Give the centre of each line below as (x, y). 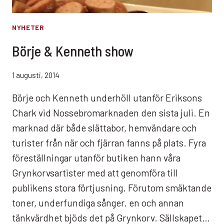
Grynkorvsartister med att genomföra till (95, 173)
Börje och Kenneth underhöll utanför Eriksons (107, 98)
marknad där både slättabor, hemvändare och (104, 128)
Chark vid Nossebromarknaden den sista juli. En (111, 113)
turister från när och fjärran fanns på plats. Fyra (109, 143)
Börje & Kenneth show (73, 50)
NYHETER (28, 28)
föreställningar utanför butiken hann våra (96, 158)
